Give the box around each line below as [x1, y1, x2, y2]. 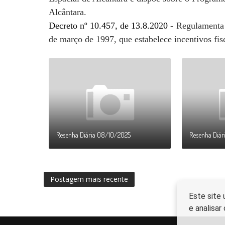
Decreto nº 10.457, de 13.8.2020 [49, 21, 168, 31]
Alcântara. [49, 7, 86, 17]
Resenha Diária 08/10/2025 [56, 131, 131, 139]
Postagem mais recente [50, 174, 128, 184]
